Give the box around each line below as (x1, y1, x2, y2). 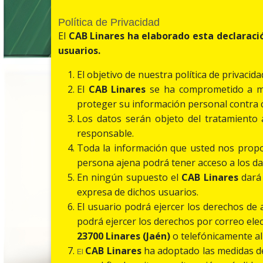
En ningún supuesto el (77, 171, 182, 184)
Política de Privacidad (58, 16, 160, 29)
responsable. (77, 127, 134, 140)
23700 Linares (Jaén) (77, 230, 170, 243)
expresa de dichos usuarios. (77, 186, 198, 199)
